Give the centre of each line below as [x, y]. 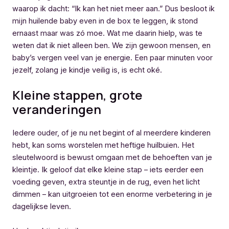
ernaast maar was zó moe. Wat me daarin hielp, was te [107, 33]
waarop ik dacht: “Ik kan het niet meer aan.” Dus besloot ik [113, 9]
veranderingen [57, 109]
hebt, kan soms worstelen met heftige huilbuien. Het [103, 145]
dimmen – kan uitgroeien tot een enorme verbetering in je [112, 194]
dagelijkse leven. [42, 207]
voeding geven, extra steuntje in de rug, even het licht [106, 182]
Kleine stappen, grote [77, 95]
